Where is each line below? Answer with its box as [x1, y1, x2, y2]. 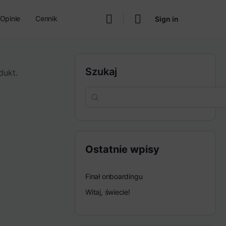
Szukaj [85, 66, 117, 78]
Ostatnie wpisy [85, 143, 159, 155]
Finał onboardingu [85, 172, 143, 181]
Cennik [35, 14, 58, 23]
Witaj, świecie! [85, 188, 130, 196]
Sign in [155, 15, 179, 23]
